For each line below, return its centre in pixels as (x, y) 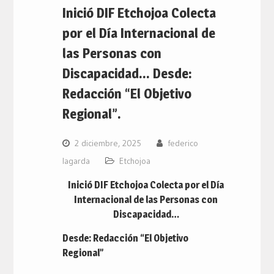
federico (183, 143)
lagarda (76, 161)
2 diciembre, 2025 (108, 143)
